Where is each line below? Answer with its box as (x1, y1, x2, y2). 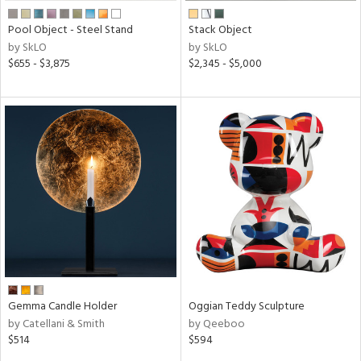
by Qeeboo (188, 314, 245, 334)
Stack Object (188, 21, 252, 39)
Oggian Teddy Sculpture (188, 297, 305, 316)
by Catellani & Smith (8, 314, 105, 334)
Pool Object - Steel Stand (8, 21, 133, 39)
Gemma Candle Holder (8, 297, 117, 316)
